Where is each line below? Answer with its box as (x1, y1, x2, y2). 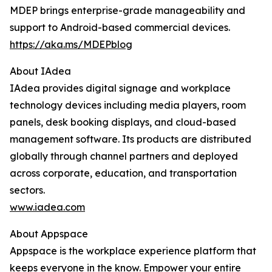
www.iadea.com (10, 201, 85, 214)
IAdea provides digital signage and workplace (10, 82, 231, 95)
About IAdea (10, 65, 71, 78)
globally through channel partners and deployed (10, 150, 238, 163)
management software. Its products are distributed (10, 133, 251, 146)
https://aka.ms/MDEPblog (10, 38, 132, 51)
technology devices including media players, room (10, 99, 246, 112)
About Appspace (10, 228, 88, 240)
